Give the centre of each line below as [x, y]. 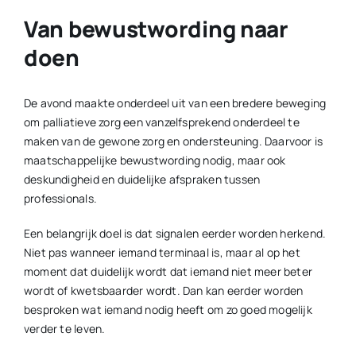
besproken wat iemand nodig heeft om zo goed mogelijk [168, 309]
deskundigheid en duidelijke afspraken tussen [142, 179]
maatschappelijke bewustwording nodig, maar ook [155, 160]
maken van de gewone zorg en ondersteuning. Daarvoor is [173, 141]
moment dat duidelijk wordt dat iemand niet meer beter [168, 271]
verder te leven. [64, 328]
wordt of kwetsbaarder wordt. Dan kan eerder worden [163, 290]
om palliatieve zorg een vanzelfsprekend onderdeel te [161, 122]
